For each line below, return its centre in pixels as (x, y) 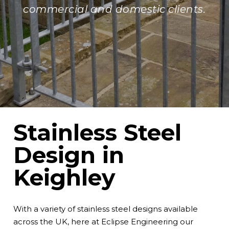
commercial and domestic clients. (114, 9)
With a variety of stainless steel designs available (105, 209)
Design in (68, 155)
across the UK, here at (57, 221)
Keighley (64, 177)
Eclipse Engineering (139, 221)
